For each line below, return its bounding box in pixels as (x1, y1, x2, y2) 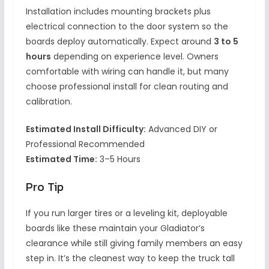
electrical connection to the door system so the (25, 20, 228, 32)
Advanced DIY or (145, 122, 217, 135)
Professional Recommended (25, 138, 145, 150)
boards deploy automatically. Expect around (25, 35, 214, 47)
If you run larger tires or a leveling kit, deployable (25, 207, 228, 219)
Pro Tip (25, 177, 64, 196)
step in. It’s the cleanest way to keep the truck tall (25, 252, 235, 264)
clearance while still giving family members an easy (25, 237, 243, 249)
